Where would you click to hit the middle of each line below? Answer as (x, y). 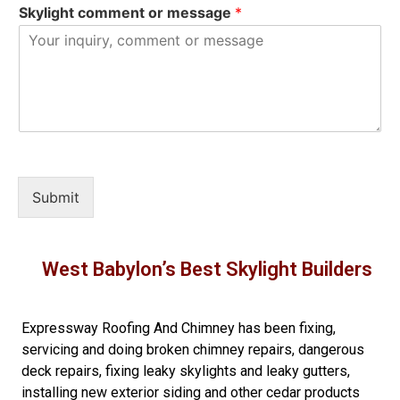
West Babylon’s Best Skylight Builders (207, 269)
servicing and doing (84, 350)
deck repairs (60, 371)
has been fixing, (285, 328)
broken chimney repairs (219, 350)
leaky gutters (307, 371)
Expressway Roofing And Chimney (128, 328)
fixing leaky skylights (171, 371)
